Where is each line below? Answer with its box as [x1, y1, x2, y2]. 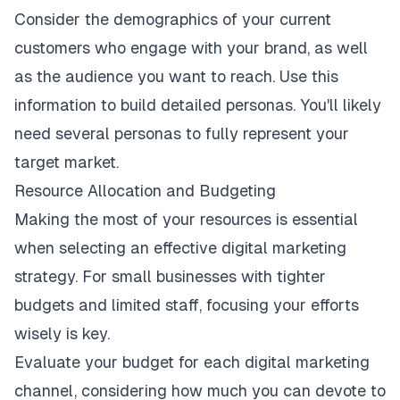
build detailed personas [121, 96, 293, 114]
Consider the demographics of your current [14, 10, 331, 29]
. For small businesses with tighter [75, 267, 326, 286]
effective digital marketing [154, 238, 346, 257]
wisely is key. [14, 324, 110, 343]
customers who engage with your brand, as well [14, 38, 368, 57]
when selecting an [14, 238, 154, 257]
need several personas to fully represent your [14, 124, 349, 143]
